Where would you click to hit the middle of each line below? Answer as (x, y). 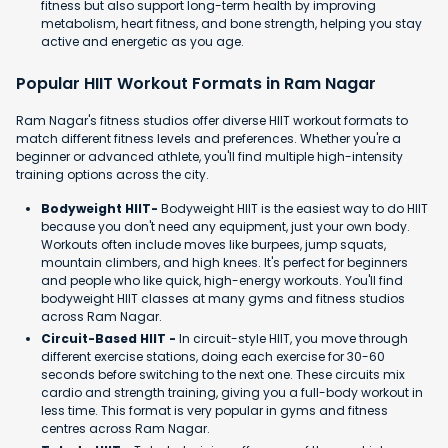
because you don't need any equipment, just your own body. (225, 226)
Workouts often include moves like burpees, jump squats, (213, 244)
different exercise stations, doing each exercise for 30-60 (213, 356)
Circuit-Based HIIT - (110, 338)
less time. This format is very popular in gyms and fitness (214, 410)
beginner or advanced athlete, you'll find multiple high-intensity (209, 156)
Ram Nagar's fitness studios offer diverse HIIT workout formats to (212, 120)
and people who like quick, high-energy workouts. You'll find (222, 280)
